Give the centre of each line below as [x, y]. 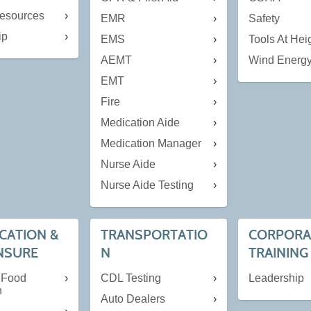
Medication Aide [140, 123]
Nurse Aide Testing [147, 185]
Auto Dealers [133, 299]
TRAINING [279, 252]
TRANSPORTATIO [154, 234]
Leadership [277, 278]
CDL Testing [131, 278]
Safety [264, 19]
